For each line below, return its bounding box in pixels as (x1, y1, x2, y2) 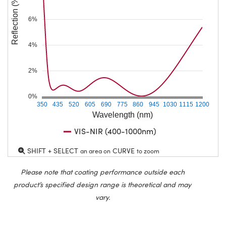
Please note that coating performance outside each (20, 167, 185, 177)
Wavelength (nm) (92, 110, 153, 120)
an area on (80, 147, 110, 155)
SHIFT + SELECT (25, 146, 80, 156)
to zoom (137, 147, 159, 155)
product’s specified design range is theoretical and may (14, 180, 191, 190)
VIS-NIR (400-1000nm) (74, 126, 156, 137)
